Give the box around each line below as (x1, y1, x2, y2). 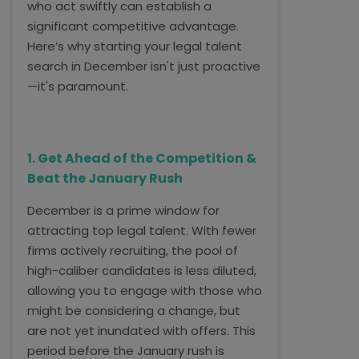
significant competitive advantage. (27, 18, 239, 34)
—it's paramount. (27, 78, 128, 95)
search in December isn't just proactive (27, 58, 260, 75)
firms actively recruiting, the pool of (27, 242, 238, 259)
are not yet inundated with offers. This (27, 322, 256, 339)
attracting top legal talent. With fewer (27, 222, 256, 239)
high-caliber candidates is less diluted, (27, 262, 256, 279)
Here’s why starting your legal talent (27, 38, 242, 54)
